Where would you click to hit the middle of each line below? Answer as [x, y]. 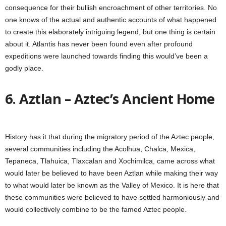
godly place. [24, 68]
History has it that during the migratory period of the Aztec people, [110, 137]
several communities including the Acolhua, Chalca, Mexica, [100, 149]
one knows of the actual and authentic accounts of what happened [111, 20]
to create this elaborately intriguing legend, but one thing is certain [110, 32]
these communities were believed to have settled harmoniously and [112, 197]
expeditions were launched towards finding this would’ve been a [106, 56]
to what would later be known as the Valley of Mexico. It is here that [112, 185]
